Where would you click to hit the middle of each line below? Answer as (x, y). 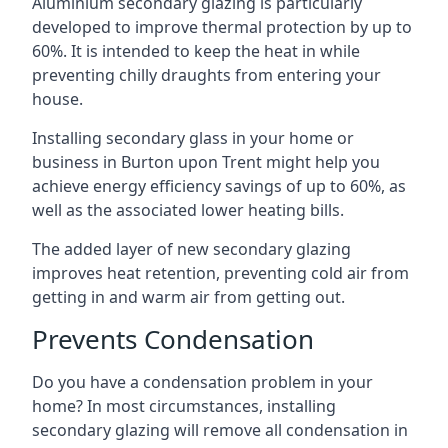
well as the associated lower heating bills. (188, 209)
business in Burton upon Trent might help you (206, 161)
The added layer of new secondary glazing (191, 248)
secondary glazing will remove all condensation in (220, 429)
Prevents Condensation (173, 338)
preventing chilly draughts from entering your (206, 74)
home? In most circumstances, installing (184, 405)
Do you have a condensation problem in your (202, 381)
